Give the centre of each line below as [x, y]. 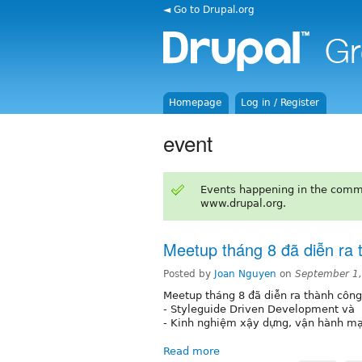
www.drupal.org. [243, 203]
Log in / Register [280, 103]
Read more [192, 351]
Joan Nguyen [245, 274]
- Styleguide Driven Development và [259, 309]
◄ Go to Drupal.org [209, 9]
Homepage [196, 103]
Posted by [189, 274]
